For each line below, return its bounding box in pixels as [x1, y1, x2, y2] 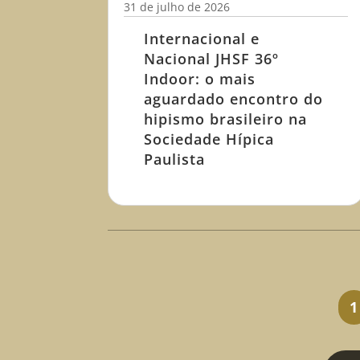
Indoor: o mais [144, 69, 256, 89]
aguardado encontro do [144, 89, 324, 109]
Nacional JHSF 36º [144, 49, 280, 69]
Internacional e [144, 29, 260, 49]
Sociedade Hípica [144, 129, 275, 149]
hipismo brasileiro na [144, 109, 308, 129]
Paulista [144, 149, 206, 170]
